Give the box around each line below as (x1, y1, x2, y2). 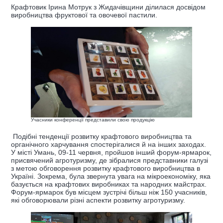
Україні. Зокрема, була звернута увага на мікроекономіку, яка (11, 172, 211, 181)
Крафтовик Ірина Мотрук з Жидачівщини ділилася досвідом (11, 3, 206, 11)
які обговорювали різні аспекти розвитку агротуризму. (11, 196, 185, 205)
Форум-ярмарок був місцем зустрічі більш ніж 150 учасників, (11, 188, 207, 197)
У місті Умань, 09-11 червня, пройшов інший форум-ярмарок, (11, 148, 212, 157)
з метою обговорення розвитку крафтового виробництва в (11, 164, 200, 173)
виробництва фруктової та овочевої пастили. (11, 11, 159, 19)
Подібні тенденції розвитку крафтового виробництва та (11, 132, 192, 141)
